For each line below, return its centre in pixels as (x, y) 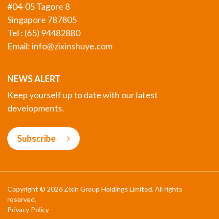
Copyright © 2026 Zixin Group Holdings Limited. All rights (95, 189)
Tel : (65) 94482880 (44, 33)
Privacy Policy (28, 210)
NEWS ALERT (34, 79)
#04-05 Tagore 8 (39, 7)
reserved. (22, 199)
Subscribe (37, 139)
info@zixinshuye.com (72, 46)
